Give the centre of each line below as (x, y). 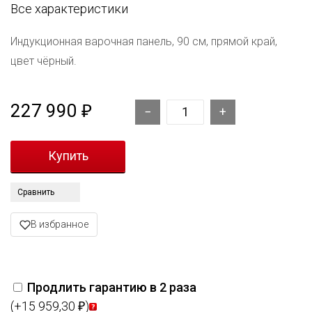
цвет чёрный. (44, 61)
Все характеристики (69, 9)
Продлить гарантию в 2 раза (112, 288)
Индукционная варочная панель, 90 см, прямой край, (144, 42)
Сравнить (36, 193)
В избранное (60, 225)
